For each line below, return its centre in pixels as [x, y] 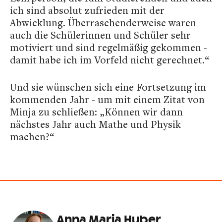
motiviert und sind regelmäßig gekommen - [109, 47]
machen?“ [32, 136]
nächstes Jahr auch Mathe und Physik [95, 124]
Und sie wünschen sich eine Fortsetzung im [108, 87]
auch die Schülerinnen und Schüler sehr [100, 35]
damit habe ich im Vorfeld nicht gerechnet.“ [110, 59]
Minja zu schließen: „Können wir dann [96, 111]
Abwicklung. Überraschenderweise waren [103, 22]
